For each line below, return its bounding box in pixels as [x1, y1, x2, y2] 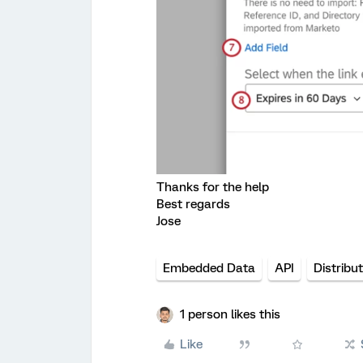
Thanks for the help [156, 179, 269, 194]
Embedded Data [163, 260, 255, 275]
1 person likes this [180, 306, 280, 322]
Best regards [156, 196, 230, 211]
